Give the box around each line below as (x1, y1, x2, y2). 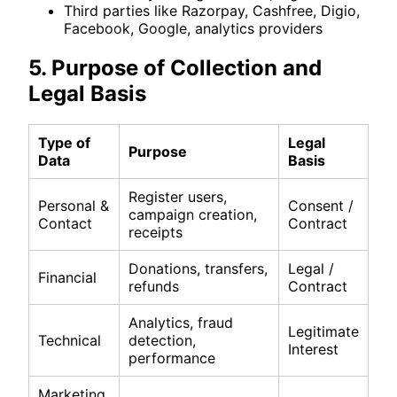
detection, (128, 331, 196, 349)
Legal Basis (28, 80, 146, 106)
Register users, (128, 187, 227, 206)
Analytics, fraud (128, 313, 233, 331)
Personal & (38, 196, 109, 214)
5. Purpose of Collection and (28, 54, 322, 81)
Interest (288, 339, 339, 358)
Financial (38, 268, 97, 286)
